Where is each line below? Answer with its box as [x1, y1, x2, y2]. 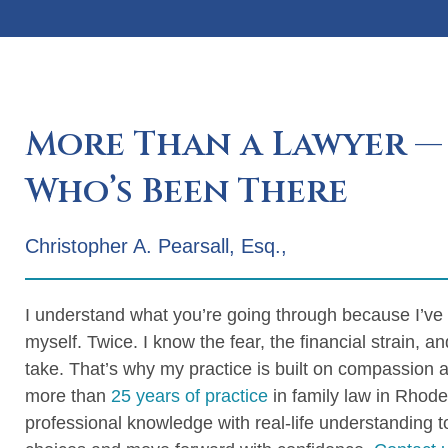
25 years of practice [111, 386, 268, 406]
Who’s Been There [25, 169, 348, 215]
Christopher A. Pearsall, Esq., [25, 235, 287, 257]
